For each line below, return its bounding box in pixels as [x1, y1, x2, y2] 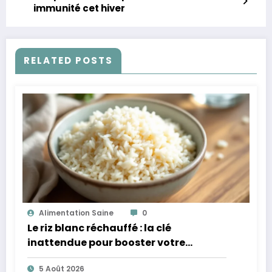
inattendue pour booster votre [27, 236, 185, 250]
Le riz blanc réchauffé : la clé [27, 221, 171, 236]
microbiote [27, 250, 85, 265]
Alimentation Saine [39, 208, 114, 219]
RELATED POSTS [24, 54, 113, 67]
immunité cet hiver [33, 2, 125, 15]
